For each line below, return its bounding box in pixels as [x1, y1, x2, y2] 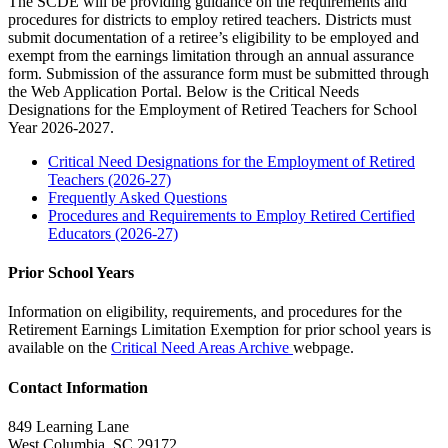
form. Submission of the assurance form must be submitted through [8, 64, 429, 82]
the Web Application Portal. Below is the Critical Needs [8, 82, 359, 100]
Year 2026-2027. [8, 118, 114, 136]
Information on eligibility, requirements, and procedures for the [8, 303, 402, 321]
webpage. [293, 339, 354, 357]
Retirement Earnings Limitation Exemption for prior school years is [8, 321, 431, 339]
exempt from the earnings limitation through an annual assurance [8, 46, 414, 64]
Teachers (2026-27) [48, 170, 171, 188]
